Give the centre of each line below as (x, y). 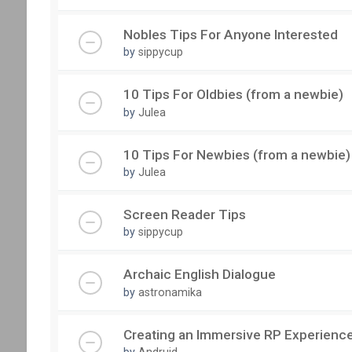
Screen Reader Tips (184, 215)
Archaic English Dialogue (199, 275)
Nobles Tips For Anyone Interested (230, 35)
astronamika (170, 292)
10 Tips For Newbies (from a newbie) (236, 154)
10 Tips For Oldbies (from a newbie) (233, 95)
